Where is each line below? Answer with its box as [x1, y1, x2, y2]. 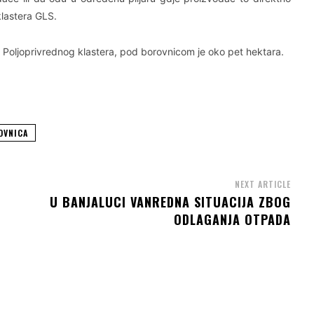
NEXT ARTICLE [234, 177, 291, 190]
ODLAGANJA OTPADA [173, 210, 291, 228]
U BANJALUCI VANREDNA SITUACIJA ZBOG [49, 192, 291, 211]
